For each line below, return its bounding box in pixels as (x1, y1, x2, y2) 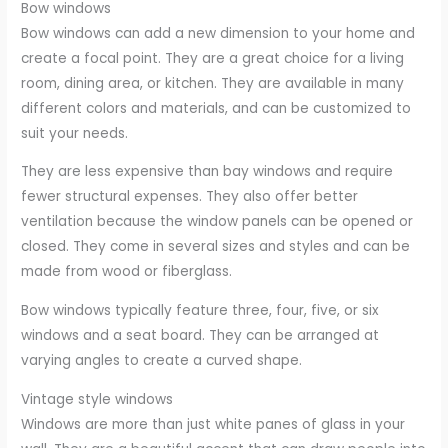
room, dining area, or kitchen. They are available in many (21, 73, 405, 93)
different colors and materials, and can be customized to (21, 98, 412, 118)
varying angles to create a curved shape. (21, 351, 303, 371)
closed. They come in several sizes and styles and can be (21, 237, 411, 257)
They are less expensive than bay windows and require (21, 162, 394, 182)
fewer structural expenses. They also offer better (21, 187, 359, 207)
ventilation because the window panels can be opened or (21, 212, 414, 232)
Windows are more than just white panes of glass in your (21, 414, 406, 434)
